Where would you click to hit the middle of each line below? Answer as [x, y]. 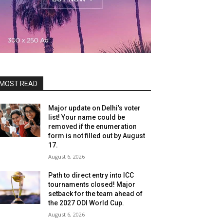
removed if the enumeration [93, 127]
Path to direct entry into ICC [91, 175]
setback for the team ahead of [96, 194]
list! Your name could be [87, 118]
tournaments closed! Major [92, 185]
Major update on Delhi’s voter [95, 108]
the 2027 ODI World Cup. [86, 203]
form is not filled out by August [97, 136]
